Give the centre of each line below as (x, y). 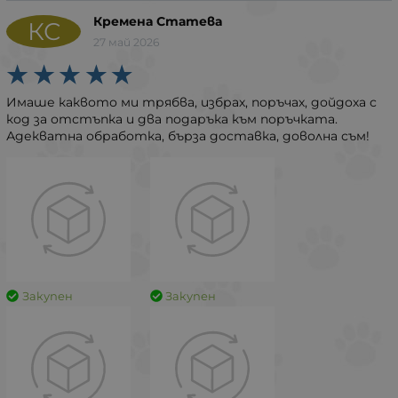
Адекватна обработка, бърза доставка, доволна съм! (188, 135)
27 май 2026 (126, 42)
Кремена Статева (158, 21)
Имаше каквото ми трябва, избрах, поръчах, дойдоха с (191, 102)
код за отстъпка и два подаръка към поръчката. (172, 119)
